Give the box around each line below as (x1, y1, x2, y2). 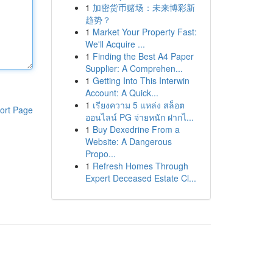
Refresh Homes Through (92, 160, 188, 172)
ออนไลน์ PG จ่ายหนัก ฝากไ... (85, 111, 194, 123)
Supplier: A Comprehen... (85, 62, 183, 74)
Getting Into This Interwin (92, 74, 190, 87)
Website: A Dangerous (85, 135, 172, 147)
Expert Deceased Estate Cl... (85, 172, 196, 184)
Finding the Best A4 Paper (92, 50, 194, 62)
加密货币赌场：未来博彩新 (92, 1, 195, 13)
